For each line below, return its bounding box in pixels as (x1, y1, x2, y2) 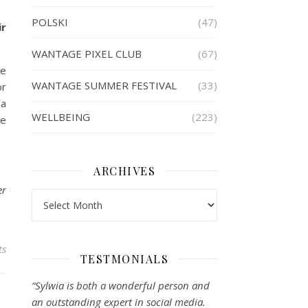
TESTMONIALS (80, 251, 169, 266)
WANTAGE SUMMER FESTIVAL (32, 78, 177, 92)
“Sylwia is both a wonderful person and (32, 278, 210, 292)
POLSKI (32, 14, 68, 29)
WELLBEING (32, 109, 90, 124)
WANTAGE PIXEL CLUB (32, 46, 142, 60)
